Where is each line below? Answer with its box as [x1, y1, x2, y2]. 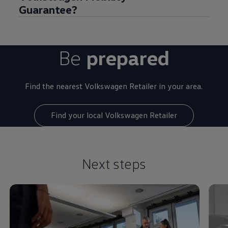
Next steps [81, 154, 147, 172]
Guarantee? [19, 2, 78, 16]
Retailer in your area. [127, 80, 203, 91]
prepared [85, 44, 169, 70]
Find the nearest [25, 80, 83, 91]
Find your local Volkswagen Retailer [51, 110, 177, 121]
